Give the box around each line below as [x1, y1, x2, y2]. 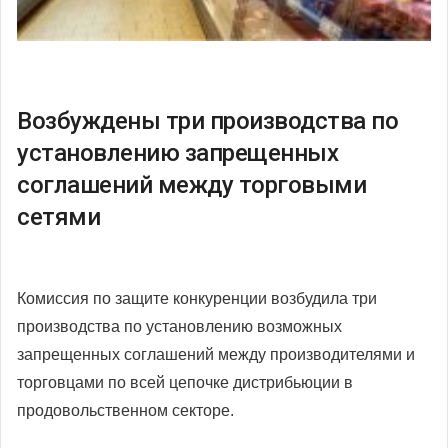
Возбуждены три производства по [17, 106, 398, 135]
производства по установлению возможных [17, 317, 342, 335]
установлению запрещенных [17, 138, 338, 167]
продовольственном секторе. [17, 401, 234, 419]
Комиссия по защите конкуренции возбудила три [17, 289, 377, 307]
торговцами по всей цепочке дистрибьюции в [17, 373, 353, 391]
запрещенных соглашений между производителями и [17, 345, 415, 363]
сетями [17, 202, 100, 231]
